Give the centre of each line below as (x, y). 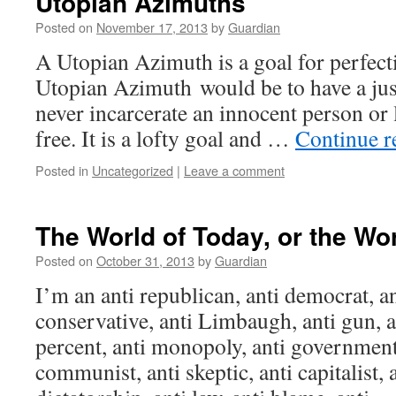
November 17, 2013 (152, 27)
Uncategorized (133, 170)
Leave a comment (234, 170)
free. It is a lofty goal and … (165, 138)
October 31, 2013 (145, 260)
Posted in (62, 170)
